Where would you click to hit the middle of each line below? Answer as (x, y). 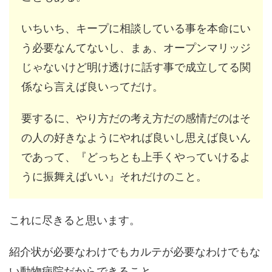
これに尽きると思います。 (75, 220)
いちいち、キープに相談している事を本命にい (136, 29)
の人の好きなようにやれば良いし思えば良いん (136, 138)
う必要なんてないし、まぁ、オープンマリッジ (136, 48)
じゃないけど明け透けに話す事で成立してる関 (136, 67)
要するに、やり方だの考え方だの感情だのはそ (136, 118)
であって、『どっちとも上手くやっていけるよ (136, 157)
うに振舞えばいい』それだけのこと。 (114, 177)
